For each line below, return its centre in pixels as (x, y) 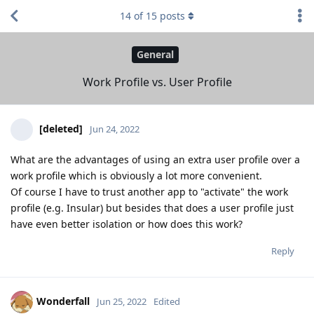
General (155, 55)
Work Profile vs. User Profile (157, 82)
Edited (167, 301)
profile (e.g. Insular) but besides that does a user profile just (152, 207)
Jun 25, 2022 (122, 301)
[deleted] (61, 128)
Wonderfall (63, 301)
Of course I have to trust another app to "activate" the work (149, 191)
